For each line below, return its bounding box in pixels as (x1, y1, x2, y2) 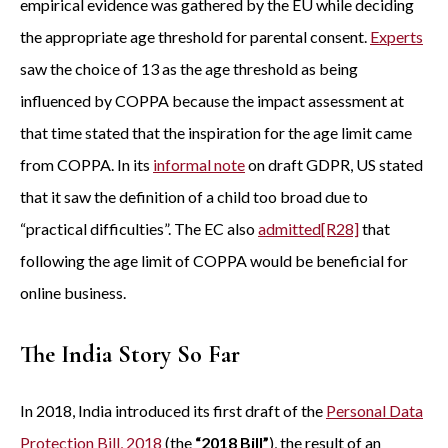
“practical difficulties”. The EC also (20, 219, 258, 238)
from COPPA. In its (20, 155, 153, 174)
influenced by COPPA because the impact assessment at (20, 91, 404, 110)
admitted (258, 219, 321, 238)
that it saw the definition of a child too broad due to (20, 187, 368, 206)
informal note (153, 155, 245, 174)
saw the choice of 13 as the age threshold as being (20, 59, 358, 78)
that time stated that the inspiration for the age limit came (20, 123, 412, 142)
